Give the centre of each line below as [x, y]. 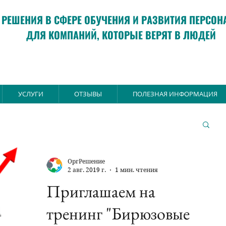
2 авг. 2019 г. [87, 170]
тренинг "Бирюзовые [118, 213]
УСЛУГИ [31, 94]
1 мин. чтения [136, 170]
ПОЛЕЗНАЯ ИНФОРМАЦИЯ [175, 94]
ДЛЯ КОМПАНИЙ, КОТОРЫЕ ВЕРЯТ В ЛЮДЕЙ [121, 35]
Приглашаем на [101, 191]
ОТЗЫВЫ [88, 94]
